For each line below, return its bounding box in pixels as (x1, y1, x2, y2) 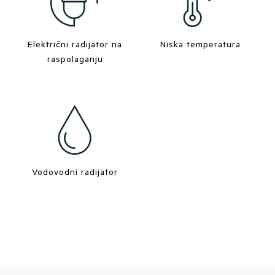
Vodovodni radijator (32, 166, 118, 178)
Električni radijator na (28, 38, 122, 50)
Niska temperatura (160, 38, 241, 50)
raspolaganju (47, 53, 103, 65)
